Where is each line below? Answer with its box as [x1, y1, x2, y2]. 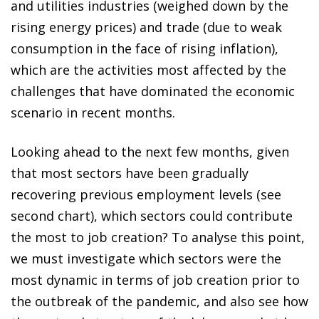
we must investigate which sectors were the [11, 249, 281, 267]
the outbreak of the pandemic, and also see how [11, 292, 308, 310]
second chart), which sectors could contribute [11, 206, 293, 224]
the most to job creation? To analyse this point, [11, 228, 305, 246]
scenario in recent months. [11, 103, 175, 121]
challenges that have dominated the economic [11, 82, 295, 100]
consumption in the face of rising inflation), [11, 39, 278, 57]
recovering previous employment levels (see [11, 185, 281, 203]
